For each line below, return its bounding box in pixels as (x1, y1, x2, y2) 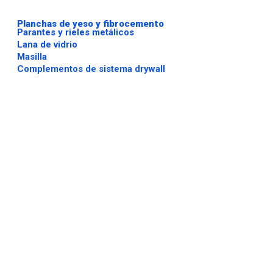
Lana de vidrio (17, 39, 77, 50)
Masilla (17, 51, 47, 62)
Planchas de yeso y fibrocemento (17, 18, 164, 29)
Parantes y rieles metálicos (17, 27, 134, 38)
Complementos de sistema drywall (17, 63, 165, 74)
